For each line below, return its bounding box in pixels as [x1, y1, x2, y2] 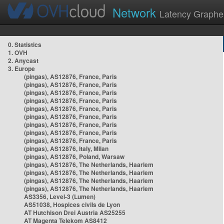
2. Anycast [8, 56, 38, 65]
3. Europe [8, 64, 35, 73]
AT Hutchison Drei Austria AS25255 [24, 208, 125, 217]
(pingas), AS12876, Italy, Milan [24, 144, 108, 153]
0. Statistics [8, 40, 41, 49]
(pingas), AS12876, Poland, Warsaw [24, 152, 124, 161]
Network [112, 3, 159, 21]
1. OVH [8, 48, 27, 57]
